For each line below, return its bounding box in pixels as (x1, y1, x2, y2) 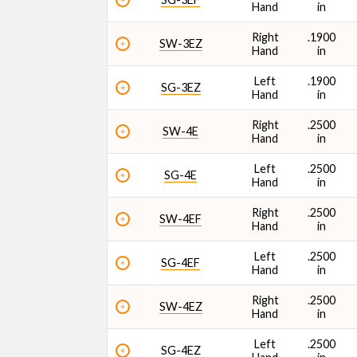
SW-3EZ (159, 37, 202, 50)
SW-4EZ (159, 300, 202, 313)
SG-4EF (161, 256, 201, 269)
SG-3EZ (160, 80, 201, 94)
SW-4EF (159, 212, 202, 226)
